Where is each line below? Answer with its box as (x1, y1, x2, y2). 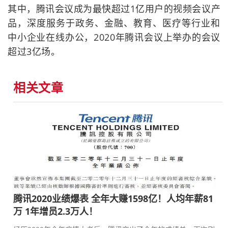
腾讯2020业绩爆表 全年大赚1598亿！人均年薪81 (13, 192, 213, 205)
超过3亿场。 (8, 45, 60, 58)
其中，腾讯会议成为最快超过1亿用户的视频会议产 (8, 2, 220, 15)
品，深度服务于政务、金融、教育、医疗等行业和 (8, 16, 220, 29)
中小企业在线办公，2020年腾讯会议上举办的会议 (8, 31, 220, 43)
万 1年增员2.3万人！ (13, 205, 98, 217)
